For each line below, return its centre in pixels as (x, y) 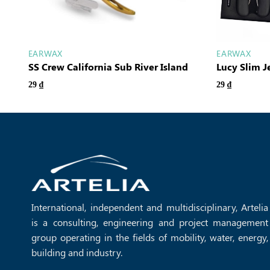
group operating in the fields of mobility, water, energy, (150, 237)
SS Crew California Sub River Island (108, 67)
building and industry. (77, 253)
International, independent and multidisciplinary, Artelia (150, 207)
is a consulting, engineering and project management (150, 222)
